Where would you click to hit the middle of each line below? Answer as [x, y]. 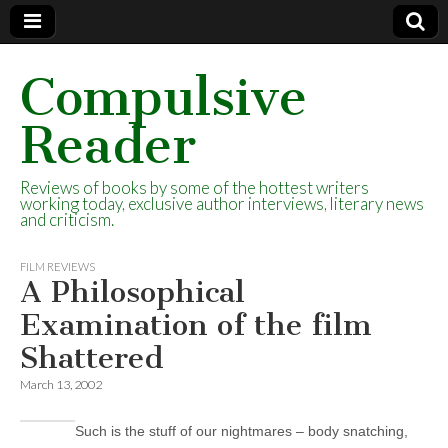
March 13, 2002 [61, 384]
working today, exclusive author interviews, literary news [222, 203]
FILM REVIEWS [57, 266]
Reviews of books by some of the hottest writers [194, 187]
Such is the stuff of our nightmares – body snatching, [241, 431]
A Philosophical [132, 292]
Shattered [92, 358]
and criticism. [67, 219]
